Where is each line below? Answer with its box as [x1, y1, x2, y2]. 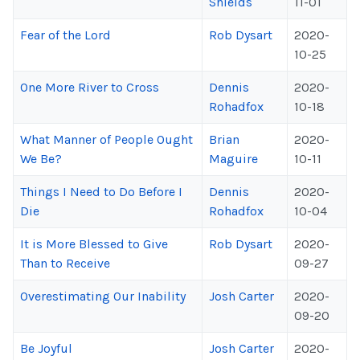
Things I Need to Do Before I [20, 184, 182, 199]
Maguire [209, 151, 258, 166]
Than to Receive [20, 256, 110, 271]
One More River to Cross [20, 80, 159, 95]
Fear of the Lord [20, 27, 111, 43]
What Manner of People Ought [20, 132, 193, 147]
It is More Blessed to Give [20, 236, 168, 252]
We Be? [20, 151, 62, 166]
